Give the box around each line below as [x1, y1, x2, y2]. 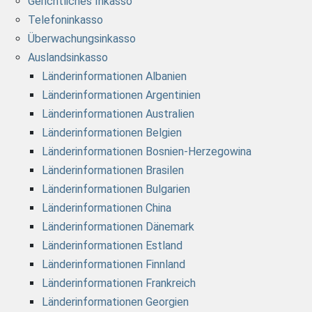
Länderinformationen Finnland [42, 258, 185, 272]
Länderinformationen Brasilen [42, 164, 184, 178]
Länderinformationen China [42, 201, 171, 215]
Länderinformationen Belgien [42, 126, 182, 140]
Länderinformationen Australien [42, 107, 194, 121]
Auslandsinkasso [28, 51, 108, 65]
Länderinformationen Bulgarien [42, 182, 190, 196]
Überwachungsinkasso [28, 32, 136, 46]
